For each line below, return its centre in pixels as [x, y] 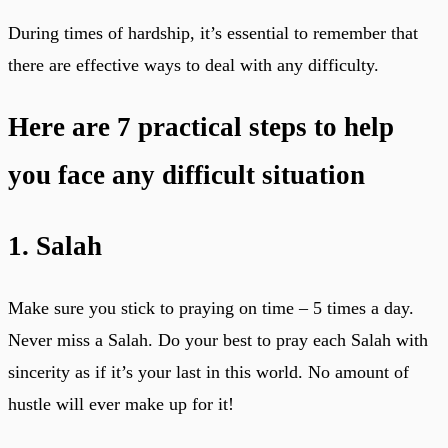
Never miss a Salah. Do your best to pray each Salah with [218, 340]
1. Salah [55, 245]
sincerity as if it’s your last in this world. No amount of [208, 372]
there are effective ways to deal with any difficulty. [193, 64]
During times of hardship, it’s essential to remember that [213, 32]
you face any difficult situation [186, 175]
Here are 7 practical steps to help [201, 127]
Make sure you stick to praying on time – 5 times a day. [211, 308]
